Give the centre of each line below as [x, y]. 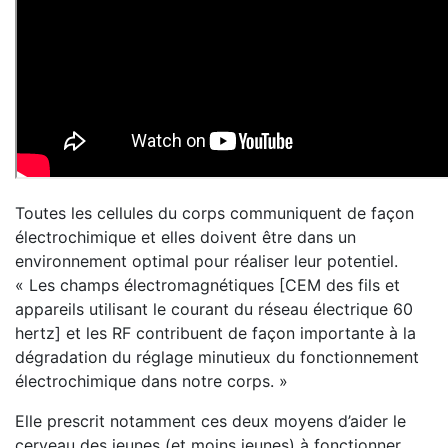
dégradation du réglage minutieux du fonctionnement [217, 357]
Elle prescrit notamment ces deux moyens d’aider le [210, 421]
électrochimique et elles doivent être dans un [185, 237]
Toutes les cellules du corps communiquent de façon [214, 213]
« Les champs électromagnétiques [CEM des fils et [207, 285]
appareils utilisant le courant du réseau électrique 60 [214, 309]
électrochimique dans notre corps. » [151, 381]
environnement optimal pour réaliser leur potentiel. [206, 261]
